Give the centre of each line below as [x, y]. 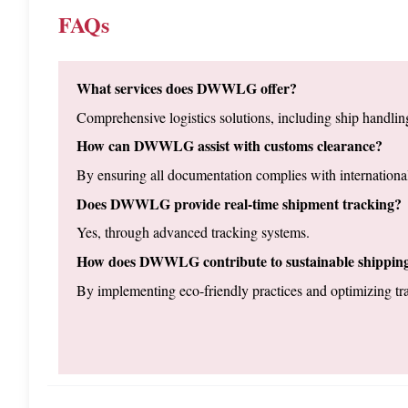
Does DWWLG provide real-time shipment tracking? [239, 203]
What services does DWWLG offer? [187, 88]
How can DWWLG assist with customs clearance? [229, 146]
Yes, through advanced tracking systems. [193, 232]
